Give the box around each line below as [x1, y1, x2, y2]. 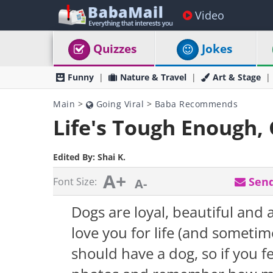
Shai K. [97, 151, 126, 163]
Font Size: [53, 175, 97, 188]
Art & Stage [213, 71, 261, 83]
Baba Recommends [154, 98, 238, 110]
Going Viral [93, 98, 144, 110]
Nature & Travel [120, 71, 186, 83]
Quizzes [93, 41, 137, 57]
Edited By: [53, 151, 97, 163]
